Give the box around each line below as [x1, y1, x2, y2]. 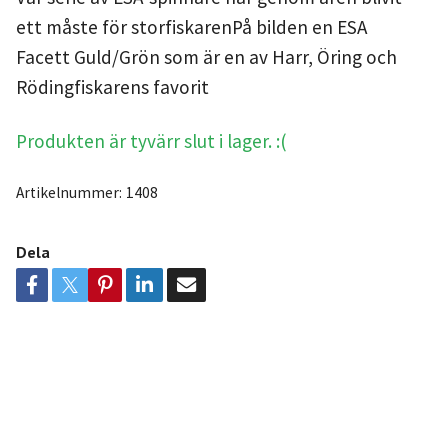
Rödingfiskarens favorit [15, 75, 209, 100]
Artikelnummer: [15, 183, 122, 203]
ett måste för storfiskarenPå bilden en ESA [15, 15, 367, 40]
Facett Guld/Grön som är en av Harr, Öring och [15, 45, 397, 70]
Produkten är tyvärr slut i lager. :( [15, 129, 287, 154]
